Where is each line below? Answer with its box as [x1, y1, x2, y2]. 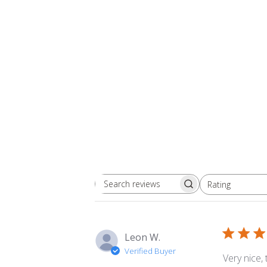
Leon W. [125, 230, 160, 244]
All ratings [212, 183, 219, 195]
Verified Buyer [125, 245, 176, 256]
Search [146, 182, 176, 196]
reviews [146, 195, 179, 209]
